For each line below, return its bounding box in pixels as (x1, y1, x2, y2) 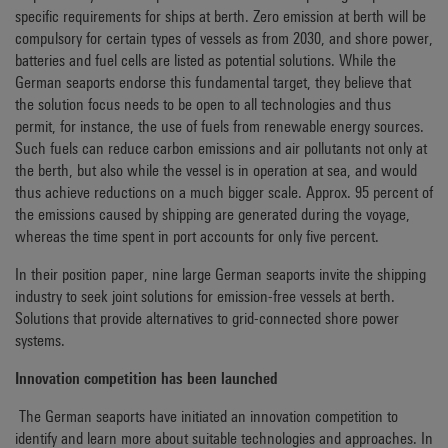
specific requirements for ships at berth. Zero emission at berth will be (15, 7, 426, 26)
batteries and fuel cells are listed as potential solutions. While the (15, 51, 396, 70)
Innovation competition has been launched (15, 369, 278, 388)
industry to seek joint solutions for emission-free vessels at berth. (15, 287, 395, 306)
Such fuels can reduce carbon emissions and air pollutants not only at (15, 139, 427, 158)
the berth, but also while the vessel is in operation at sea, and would (15, 161, 417, 180)
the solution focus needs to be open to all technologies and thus (15, 95, 391, 114)
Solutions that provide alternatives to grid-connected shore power (15, 309, 399, 328)
